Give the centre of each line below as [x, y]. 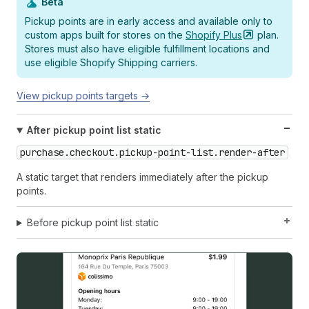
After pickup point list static [94, 130]
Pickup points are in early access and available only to [149, 21]
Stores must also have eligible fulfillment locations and [147, 49]
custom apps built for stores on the [105, 35]
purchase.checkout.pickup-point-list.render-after [152, 153]
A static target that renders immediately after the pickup [142, 177]
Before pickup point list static [92, 223]
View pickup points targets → [83, 96]
